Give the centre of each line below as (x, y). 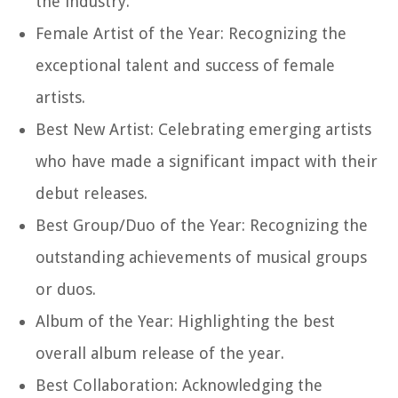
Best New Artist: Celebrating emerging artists (203, 129)
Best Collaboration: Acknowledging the (179, 385)
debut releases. (92, 193)
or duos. (66, 289)
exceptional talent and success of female (185, 65)
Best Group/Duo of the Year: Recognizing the (202, 225)
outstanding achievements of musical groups (201, 257)
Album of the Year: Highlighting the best (185, 321)
